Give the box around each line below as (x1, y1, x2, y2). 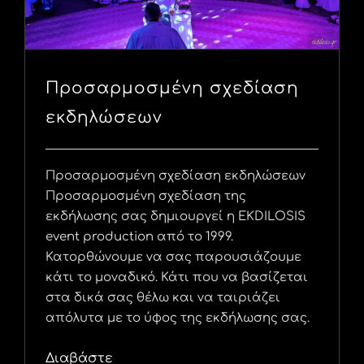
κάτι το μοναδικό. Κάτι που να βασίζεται (45, 271, 308, 284)
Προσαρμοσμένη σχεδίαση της (45, 189, 246, 203)
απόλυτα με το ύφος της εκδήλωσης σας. (45, 311, 310, 325)
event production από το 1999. (45, 230, 233, 244)
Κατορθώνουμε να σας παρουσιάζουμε (45, 250, 301, 264)
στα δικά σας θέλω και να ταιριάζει (45, 291, 280, 305)
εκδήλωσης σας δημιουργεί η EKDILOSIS (45, 210, 305, 223)
